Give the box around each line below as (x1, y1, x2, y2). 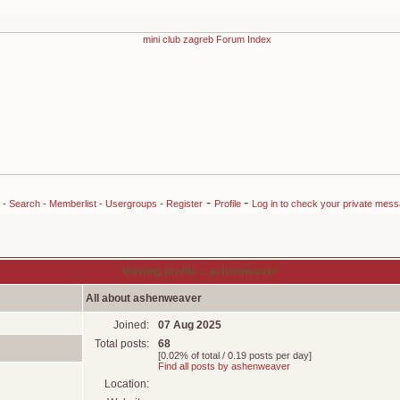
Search (8, 198, 40, 209)
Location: (104, 378, 152, 390)
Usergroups (104, 198, 157, 209)
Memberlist (48, 198, 96, 209)
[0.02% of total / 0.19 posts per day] (158, 350, 312, 361)
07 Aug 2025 (158, 319, 221, 331)
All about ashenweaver (86, 292, 202, 304)
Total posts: (95, 337, 152, 350)
